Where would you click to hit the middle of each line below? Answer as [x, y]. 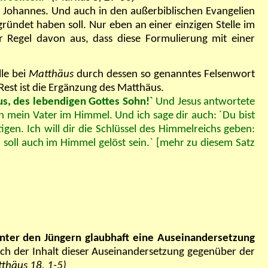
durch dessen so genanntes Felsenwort [166, 75]
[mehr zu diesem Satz [205, 144]
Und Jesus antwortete [204, 102]
